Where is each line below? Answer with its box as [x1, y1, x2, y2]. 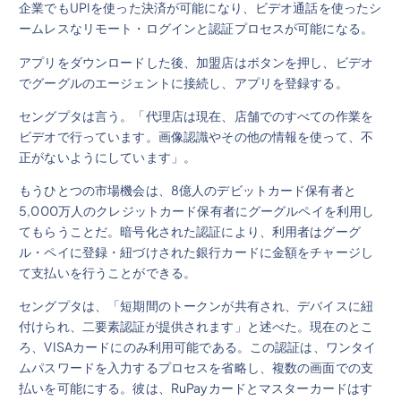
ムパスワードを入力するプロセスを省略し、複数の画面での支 [19, 358, 374, 375]
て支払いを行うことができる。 [19, 263, 197, 280]
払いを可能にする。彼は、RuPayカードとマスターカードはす [19, 379, 373, 396]
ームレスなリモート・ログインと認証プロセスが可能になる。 [19, 20, 374, 37]
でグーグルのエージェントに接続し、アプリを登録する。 [19, 73, 348, 90]
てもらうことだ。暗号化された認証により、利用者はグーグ [19, 222, 361, 239]
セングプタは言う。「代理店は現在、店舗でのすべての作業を [19, 107, 374, 124]
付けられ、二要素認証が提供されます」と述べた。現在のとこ [19, 317, 374, 334]
